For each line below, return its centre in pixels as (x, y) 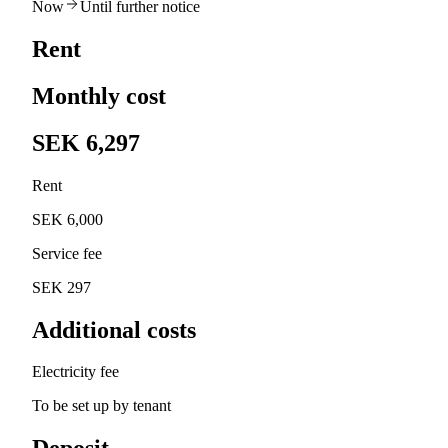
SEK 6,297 (86, 142)
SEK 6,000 (67, 219)
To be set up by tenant (101, 406)
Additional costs (114, 329)
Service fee (67, 253)
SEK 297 (61, 287)
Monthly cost (99, 95)
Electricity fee (75, 372)
